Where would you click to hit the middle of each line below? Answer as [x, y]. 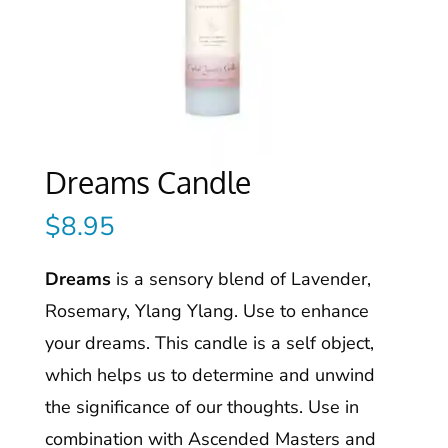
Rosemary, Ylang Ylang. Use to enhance [206, 311]
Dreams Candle [147, 182]
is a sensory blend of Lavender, [240, 279]
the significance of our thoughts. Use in [201, 407]
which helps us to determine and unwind [209, 375]
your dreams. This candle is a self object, [209, 343]
